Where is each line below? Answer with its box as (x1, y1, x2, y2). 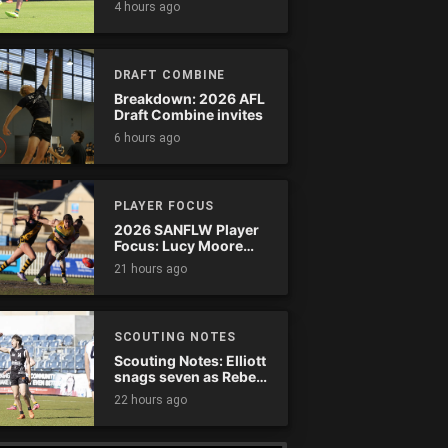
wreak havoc (113, 383, 201, 401)
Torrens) (113, 268, 174, 286)
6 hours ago (113, 131, 180, 145)
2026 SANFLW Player (113, 220, 259, 238)
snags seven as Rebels (113, 367, 268, 385)
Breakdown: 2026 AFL (113, 89, 265, 107)
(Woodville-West (113, 252, 231, 270)
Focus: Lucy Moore (113, 236, 243, 254)
